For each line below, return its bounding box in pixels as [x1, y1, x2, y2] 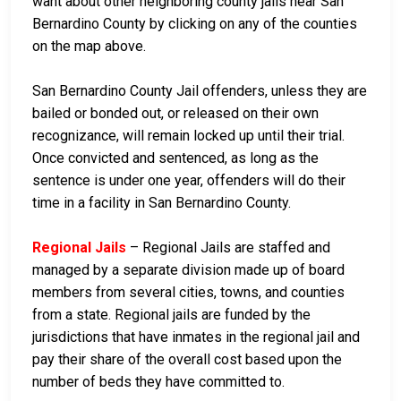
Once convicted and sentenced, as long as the [32, 149, 319, 166]
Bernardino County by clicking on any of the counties [32, 14, 357, 32]
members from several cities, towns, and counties [32, 283, 345, 301]
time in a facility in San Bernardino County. [32, 193, 291, 211]
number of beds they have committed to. [32, 372, 285, 390]
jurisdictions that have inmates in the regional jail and [32, 328, 360, 346]
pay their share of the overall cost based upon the [32, 350, 342, 368]
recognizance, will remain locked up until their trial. [32, 126, 345, 144]
